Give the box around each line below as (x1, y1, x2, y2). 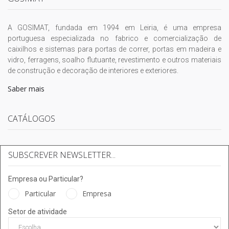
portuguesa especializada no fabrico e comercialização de (8, 34, 221, 43)
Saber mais (8, 84, 44, 94)
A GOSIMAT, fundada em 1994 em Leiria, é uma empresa (8, 24, 221, 32)
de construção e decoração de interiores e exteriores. (8, 66, 178, 75)
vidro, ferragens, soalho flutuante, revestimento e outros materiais (8, 56, 221, 64)
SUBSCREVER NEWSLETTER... (8, 149, 116, 161)
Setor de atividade (8, 208, 67, 216)
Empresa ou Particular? (8, 175, 83, 184)
